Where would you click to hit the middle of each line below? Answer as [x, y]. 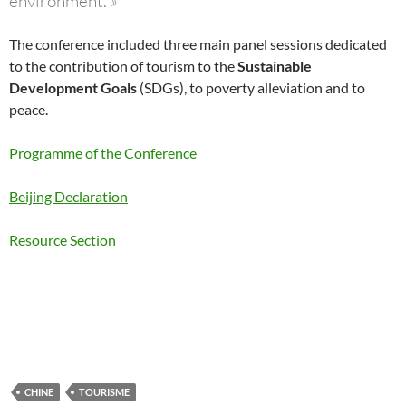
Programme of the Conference [104, 153]
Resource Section [63, 240]
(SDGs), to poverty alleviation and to [251, 87]
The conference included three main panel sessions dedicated [198, 44]
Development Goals [73, 87]
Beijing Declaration [68, 196]
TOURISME [104, 392]
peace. [29, 109]
